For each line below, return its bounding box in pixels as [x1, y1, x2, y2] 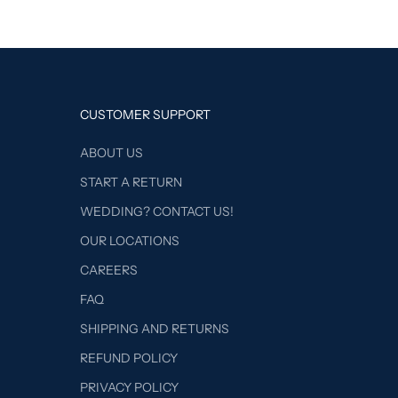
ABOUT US [79, 144, 143, 161]
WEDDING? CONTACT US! [79, 203, 234, 219]
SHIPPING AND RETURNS [79, 320, 229, 337]
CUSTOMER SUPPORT [79, 106, 211, 123]
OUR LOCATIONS [79, 232, 179, 249]
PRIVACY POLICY [79, 378, 179, 395]
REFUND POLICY [79, 349, 178, 366]
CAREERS [79, 261, 138, 278]
